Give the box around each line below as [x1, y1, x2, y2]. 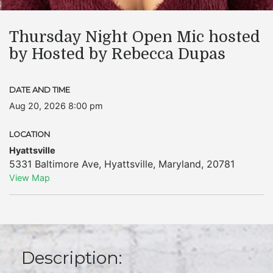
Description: [21, 247, 122, 268]
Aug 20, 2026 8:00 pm [9, 101, 103, 111]
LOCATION [9, 130, 50, 139]
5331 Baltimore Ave [9, 158, 99, 170]
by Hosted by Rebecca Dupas [9, 45, 225, 63]
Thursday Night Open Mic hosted [9, 28, 260, 46]
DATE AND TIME [9, 85, 70, 94]
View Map [9, 172, 50, 183]
